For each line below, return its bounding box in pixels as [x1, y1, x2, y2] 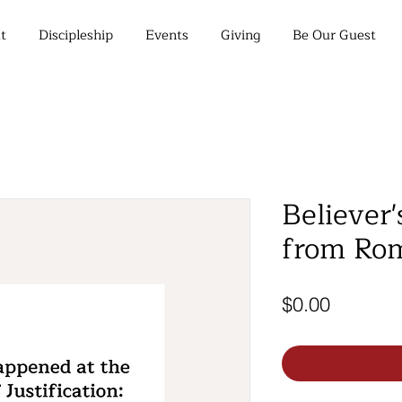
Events [145, 24, 188, 47]
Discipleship [39, 24, 113, 47]
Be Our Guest [293, 24, 376, 47]
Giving [221, 24, 260, 47]
